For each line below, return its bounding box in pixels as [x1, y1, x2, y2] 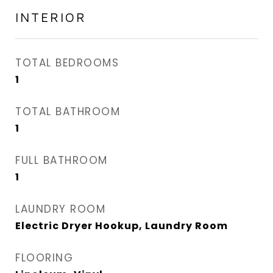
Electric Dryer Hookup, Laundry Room [15, 219, 228, 233]
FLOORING [15, 250, 73, 265]
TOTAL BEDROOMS [15, 55, 119, 70]
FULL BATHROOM [15, 153, 108, 168]
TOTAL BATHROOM [15, 104, 120, 119]
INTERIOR [15, 10, 87, 24]
